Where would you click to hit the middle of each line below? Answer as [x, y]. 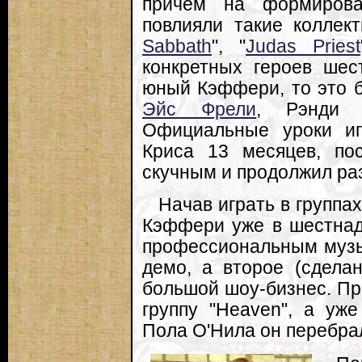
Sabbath [177, 46]
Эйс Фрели [200, 109]
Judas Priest [303, 46]
